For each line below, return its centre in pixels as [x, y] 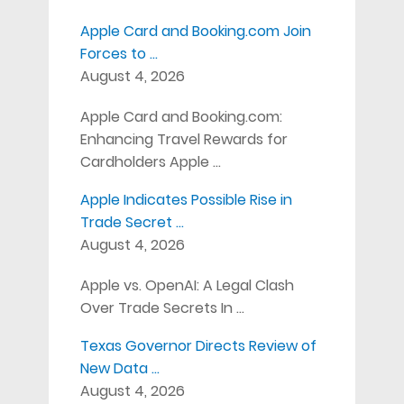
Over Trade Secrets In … [162, 308]
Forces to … [119, 53]
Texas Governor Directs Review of [198, 345]
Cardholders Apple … [150, 161]
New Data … [119, 368]
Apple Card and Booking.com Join [195, 31]
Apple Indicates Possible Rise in [186, 199]
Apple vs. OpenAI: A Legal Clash [187, 285]
